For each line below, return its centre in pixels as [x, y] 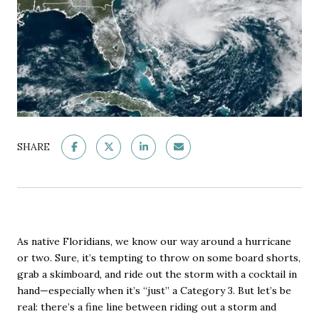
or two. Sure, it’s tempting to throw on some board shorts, [159, 257]
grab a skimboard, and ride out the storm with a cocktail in [157, 274]
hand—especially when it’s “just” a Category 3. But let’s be [154, 290]
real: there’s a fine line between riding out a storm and [147, 307]
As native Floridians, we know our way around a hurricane [154, 241]
